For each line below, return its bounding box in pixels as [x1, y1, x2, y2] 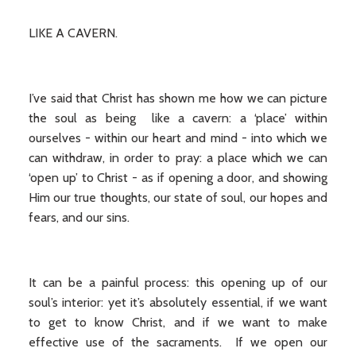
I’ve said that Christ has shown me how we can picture [28, 91, 328, 106]
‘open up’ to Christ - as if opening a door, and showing [28, 170, 328, 185]
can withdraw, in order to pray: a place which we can [28, 150, 328, 165]
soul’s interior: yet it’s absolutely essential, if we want [28, 295, 328, 310]
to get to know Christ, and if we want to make [28, 315, 328, 330]
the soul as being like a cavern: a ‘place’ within [28, 110, 328, 126]
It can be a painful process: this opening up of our [28, 275, 328, 290]
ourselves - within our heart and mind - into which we [28, 130, 328, 145]
